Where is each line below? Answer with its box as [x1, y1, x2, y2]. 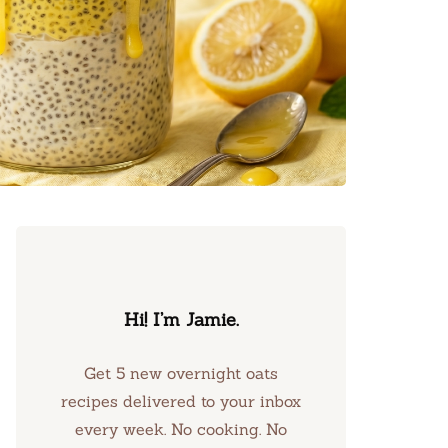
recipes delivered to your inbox [61, 391, 301, 411]
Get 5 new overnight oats [84, 363, 278, 383]
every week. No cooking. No [75, 419, 287, 439]
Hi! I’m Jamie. [123, 308, 239, 331]
